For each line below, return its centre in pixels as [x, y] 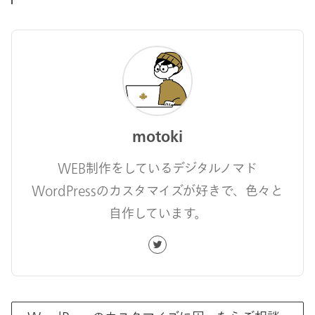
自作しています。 [157, 213]
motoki [157, 136]
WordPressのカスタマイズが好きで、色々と [157, 191]
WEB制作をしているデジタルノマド [157, 168]
